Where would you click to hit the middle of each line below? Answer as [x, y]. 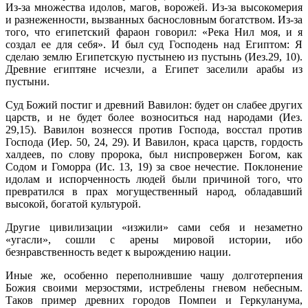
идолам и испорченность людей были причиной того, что [154, 179]
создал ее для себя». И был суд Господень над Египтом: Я [154, 44]
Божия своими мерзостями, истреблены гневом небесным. [154, 287]
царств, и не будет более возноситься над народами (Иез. [154, 117]
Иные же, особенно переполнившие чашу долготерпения [154, 275]
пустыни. [27, 81]
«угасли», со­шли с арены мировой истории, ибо [154, 239]
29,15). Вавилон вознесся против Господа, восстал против [154, 129]
